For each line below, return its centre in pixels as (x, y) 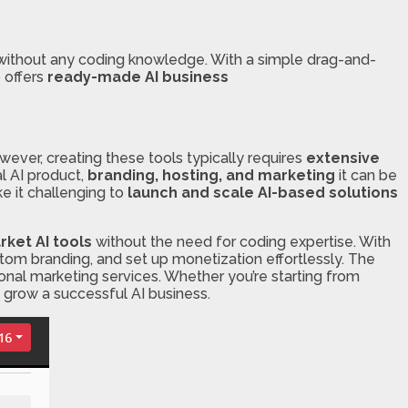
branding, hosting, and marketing (211, 175)
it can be (366, 175)
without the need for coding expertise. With (241, 241)
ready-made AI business (138, 76)
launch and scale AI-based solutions (263, 192)
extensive (343, 158)
